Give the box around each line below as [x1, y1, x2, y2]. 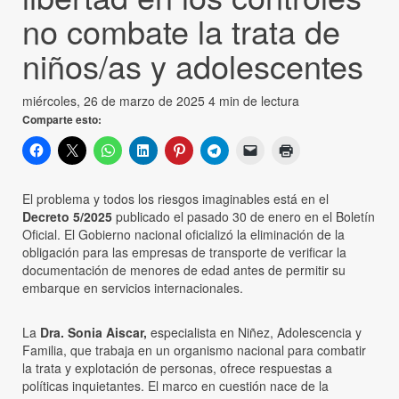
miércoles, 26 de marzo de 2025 [22, 92, 208, 110]
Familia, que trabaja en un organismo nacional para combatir [22, 341, 366, 360]
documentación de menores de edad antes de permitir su [22, 261, 346, 280]
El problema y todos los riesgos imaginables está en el [22, 190, 329, 208]
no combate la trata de [22, 8, 340, 54]
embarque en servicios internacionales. [22, 279, 243, 297]
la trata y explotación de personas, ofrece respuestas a [22, 359, 332, 378]
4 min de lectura [208, 92, 299, 110]
